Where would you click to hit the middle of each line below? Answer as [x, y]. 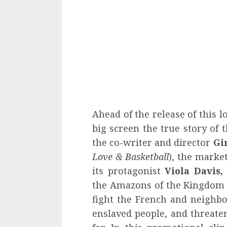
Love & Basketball [131, 156]
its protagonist [129, 171]
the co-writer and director [153, 142]
